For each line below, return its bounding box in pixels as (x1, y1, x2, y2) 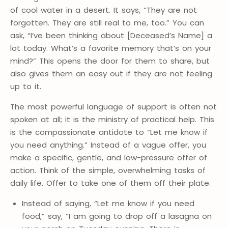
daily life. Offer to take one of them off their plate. (10, 178, 211, 189)
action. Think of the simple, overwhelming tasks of (10, 165, 206, 176)
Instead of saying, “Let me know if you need (21, 198, 194, 209)
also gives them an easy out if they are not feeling (10, 68, 212, 79)
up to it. (10, 81, 41, 92)
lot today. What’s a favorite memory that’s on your (10, 43, 211, 54)
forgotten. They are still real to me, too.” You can (10, 17, 204, 28)
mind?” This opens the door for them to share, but (10, 55, 210, 67)
